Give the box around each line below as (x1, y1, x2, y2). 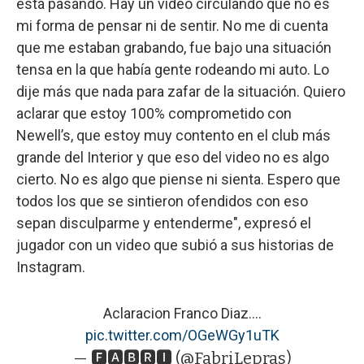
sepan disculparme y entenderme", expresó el (16, 214, 311, 232)
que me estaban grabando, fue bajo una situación (16, 38, 331, 56)
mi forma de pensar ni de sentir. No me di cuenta (16, 16, 328, 34)
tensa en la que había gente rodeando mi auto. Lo (16, 60, 329, 78)
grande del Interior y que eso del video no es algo (16, 148, 329, 166)
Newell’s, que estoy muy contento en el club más (16, 126, 331, 144)
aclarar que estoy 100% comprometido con (16, 104, 292, 122)
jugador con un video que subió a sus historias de (16, 236, 334, 253)
